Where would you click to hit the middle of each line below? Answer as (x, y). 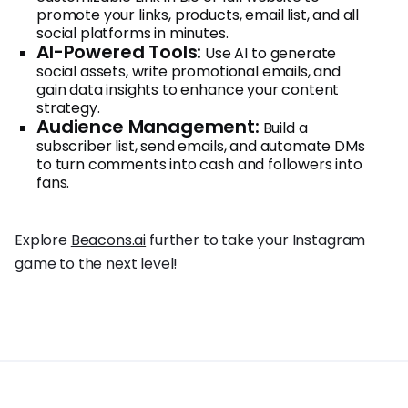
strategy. (68, 107)
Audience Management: (148, 126)
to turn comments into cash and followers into (199, 164)
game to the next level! (97, 263)
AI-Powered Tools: (119, 51)
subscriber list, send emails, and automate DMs (201, 146)
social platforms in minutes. (133, 33)
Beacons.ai (108, 240)
